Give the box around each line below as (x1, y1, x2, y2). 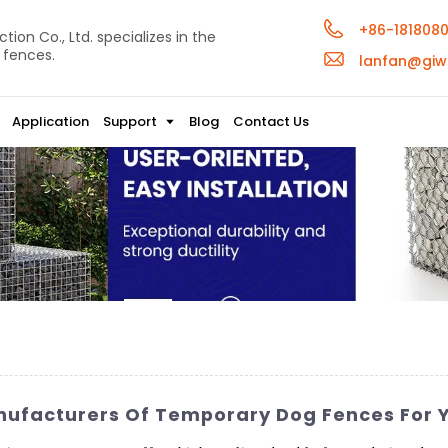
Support (103, 112, 158, 131)
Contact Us (232, 112, 309, 131)
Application (12, 112, 90, 131)
